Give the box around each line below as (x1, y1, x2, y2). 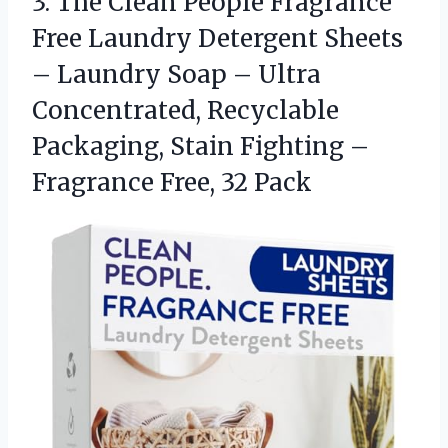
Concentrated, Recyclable (32, 94, 339, 126)
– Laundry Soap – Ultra (32, 58, 321, 90)
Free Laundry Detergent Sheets (32, 22, 403, 54)
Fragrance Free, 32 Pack (32, 166, 312, 198)
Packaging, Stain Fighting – (32, 130, 369, 162)
